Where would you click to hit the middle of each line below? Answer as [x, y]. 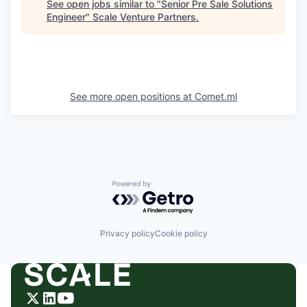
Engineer [66, 16]
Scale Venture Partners [144, 16]
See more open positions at [132, 96]
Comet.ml [216, 96]
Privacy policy [127, 233]
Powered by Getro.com [172, 187]
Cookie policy [181, 233]
